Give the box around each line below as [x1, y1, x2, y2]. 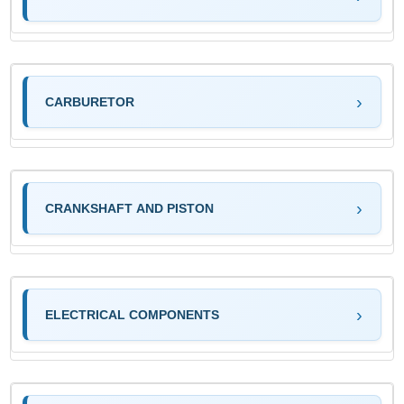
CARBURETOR [45, 94, 135, 109]
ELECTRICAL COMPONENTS [45, 307, 220, 322]
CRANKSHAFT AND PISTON [45, 200, 215, 216]
